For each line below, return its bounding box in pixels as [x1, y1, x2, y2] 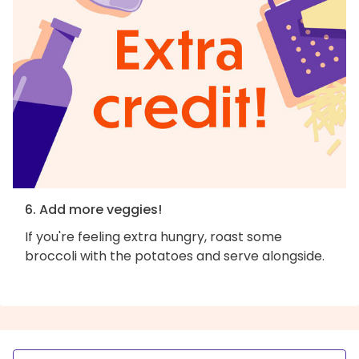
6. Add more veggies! [25, 200, 162, 219]
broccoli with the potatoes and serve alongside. [25, 246, 325, 265]
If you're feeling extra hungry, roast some [25, 227, 282, 246]
